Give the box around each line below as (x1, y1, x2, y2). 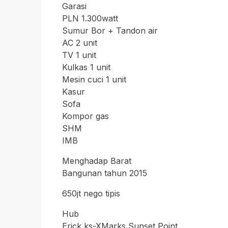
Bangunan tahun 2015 (62, 168, 147, 178)
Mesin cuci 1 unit (62, 74, 126, 84)
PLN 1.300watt (62, 13, 118, 23)
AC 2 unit (62, 38, 97, 48)
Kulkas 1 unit (62, 62, 110, 72)
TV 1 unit (62, 50, 96, 60)
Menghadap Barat (62, 156, 131, 166)
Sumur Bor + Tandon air (62, 25, 158, 36)
